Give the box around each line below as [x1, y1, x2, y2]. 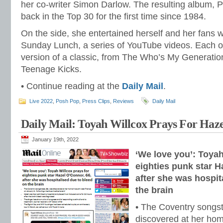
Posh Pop [56, 98, 79, 104]
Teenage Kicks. [21, 64, 82, 74]
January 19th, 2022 [32, 136, 79, 142]
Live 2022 [29, 98, 53, 104]
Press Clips [82, 98, 110, 104]
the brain [135, 185, 173, 195]
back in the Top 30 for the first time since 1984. [21, 11, 206, 21]
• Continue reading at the [21, 81, 122, 91]
